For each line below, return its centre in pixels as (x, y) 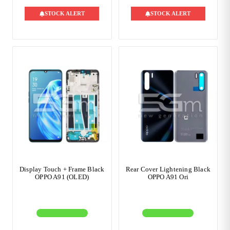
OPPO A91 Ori (168, 177)
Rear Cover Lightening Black (168, 169)
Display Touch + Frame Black (62, 169)
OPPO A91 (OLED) (62, 177)
